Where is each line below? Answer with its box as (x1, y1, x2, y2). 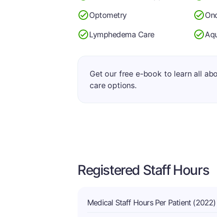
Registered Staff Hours (77, 162, 209, 178)
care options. (90, 80, 137, 90)
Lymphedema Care (89, 29, 155, 39)
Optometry (89, 10, 127, 20)
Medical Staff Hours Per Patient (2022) (87, 198, 216, 207)
